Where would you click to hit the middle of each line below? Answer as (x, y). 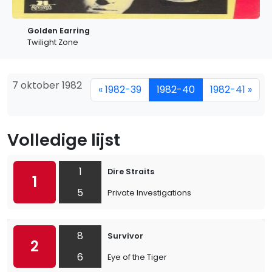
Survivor (125, 236)
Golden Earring (59, 31)
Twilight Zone (53, 42)
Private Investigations (149, 193)
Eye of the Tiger (137, 257)
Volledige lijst (64, 140)
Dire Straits (131, 172)
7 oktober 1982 (47, 85)
